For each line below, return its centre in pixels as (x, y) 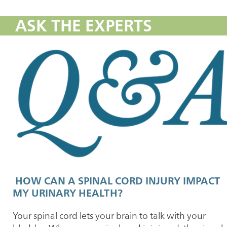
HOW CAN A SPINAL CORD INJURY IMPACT (116, 181)
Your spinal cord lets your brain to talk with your (109, 216)
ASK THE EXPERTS (84, 26)
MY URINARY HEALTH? (69, 193)
